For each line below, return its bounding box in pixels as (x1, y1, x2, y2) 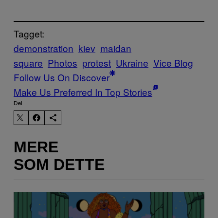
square (14, 56, 43, 70)
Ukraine (116, 56, 148, 70)
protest (82, 56, 111, 70)
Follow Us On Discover (14, 71, 109, 84)
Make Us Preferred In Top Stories (14, 85, 152, 99)
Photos (48, 56, 77, 70)
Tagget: (14, 27, 44, 40)
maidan (100, 41, 131, 55)
